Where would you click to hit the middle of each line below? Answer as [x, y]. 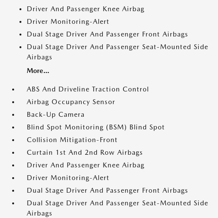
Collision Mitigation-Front [72, 140]
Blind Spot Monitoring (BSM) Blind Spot [96, 127]
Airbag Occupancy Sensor [71, 102]
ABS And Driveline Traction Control [88, 89]
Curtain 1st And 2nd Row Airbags [85, 153]
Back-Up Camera [56, 115]
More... [38, 71]
